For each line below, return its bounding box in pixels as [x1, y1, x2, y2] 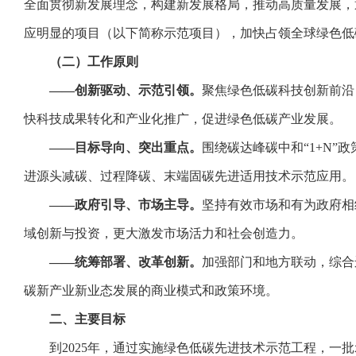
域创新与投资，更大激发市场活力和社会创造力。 [24, 226, 304, 240]
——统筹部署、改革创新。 [49, 255, 202, 269]
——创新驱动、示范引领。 [49, 83, 202, 97]
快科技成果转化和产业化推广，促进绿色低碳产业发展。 [24, 112, 342, 126]
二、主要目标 [49, 312, 126, 326]
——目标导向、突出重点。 [49, 141, 202, 154]
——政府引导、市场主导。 [49, 198, 202, 211]
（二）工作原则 [49, 55, 138, 68]
